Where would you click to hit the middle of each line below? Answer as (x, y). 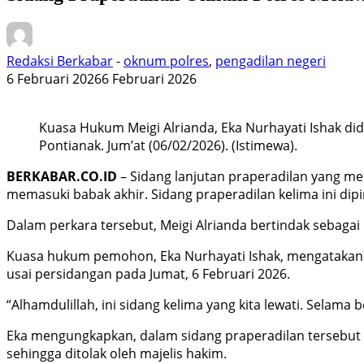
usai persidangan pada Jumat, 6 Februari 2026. (148, 273)
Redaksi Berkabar (60, 61)
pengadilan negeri (271, 61)
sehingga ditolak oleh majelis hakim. (117, 353)
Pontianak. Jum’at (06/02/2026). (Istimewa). (168, 145)
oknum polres (166, 61)
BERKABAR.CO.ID (63, 176)
